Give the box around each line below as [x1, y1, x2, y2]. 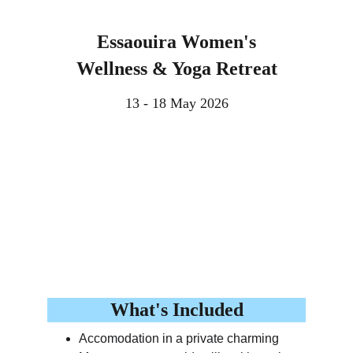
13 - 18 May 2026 [124, 95, 229, 111]
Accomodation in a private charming [79, 332, 282, 345]
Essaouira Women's [97, 32, 256, 52]
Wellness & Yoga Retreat [76, 58, 277, 79]
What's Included [110, 299, 243, 320]
